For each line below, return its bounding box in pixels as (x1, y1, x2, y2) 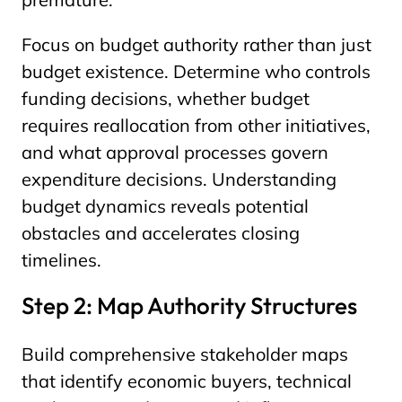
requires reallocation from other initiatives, (22, 114, 371, 136)
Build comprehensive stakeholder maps (22, 343, 348, 365)
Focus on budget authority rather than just (22, 33, 371, 56)
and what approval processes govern (22, 141, 328, 163)
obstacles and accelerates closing (22, 222, 300, 244)
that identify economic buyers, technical (22, 370, 352, 392)
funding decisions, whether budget (22, 87, 310, 109)
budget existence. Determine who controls (22, 60, 371, 83)
